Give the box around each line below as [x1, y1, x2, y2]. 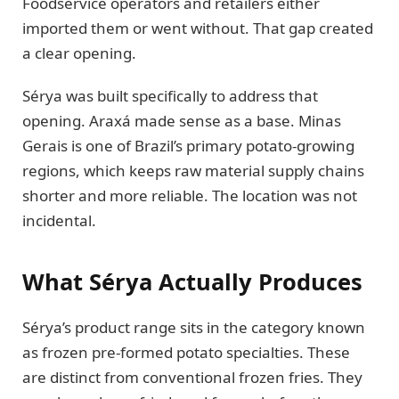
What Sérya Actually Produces [22, 265, 362, 297]
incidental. [22, 210, 96, 232]
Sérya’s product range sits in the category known [22, 316, 365, 338]
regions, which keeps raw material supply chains [22, 160, 364, 182]
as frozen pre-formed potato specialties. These [22, 341, 350, 362]
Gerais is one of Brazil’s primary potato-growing [22, 135, 354, 157]
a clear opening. [22, 42, 136, 63]
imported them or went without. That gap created [22, 17, 373, 38]
